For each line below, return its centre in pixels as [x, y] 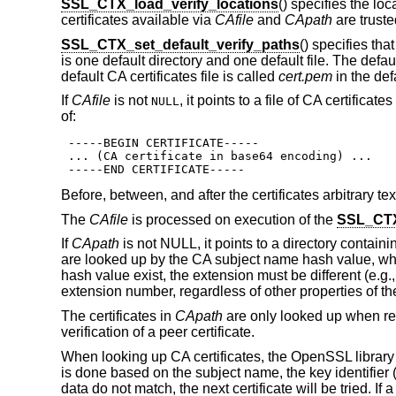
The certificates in [118, 316]
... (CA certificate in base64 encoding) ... [216, 156]
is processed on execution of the [232, 219]
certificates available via [137, 19]
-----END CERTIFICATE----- [152, 170]
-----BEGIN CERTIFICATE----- [160, 143]
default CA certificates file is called [169, 76]
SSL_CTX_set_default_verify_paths [180, 44]
